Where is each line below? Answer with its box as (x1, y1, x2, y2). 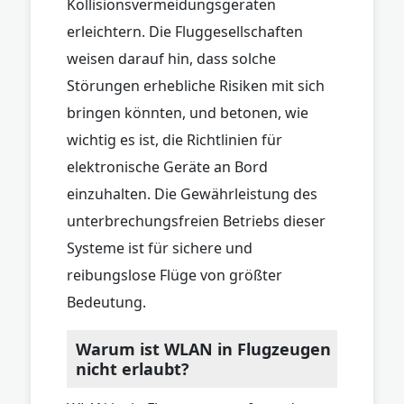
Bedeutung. (67, 291, 146, 312)
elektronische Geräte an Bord (67, 156, 268, 177)
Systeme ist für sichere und (67, 237, 252, 258)
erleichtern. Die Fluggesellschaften (67, 21, 303, 41)
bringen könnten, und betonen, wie (67, 102, 308, 123)
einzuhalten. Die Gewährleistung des (67, 183, 317, 204)
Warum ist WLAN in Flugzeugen (76, 337, 331, 360)
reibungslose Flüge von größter (67, 264, 282, 285)
